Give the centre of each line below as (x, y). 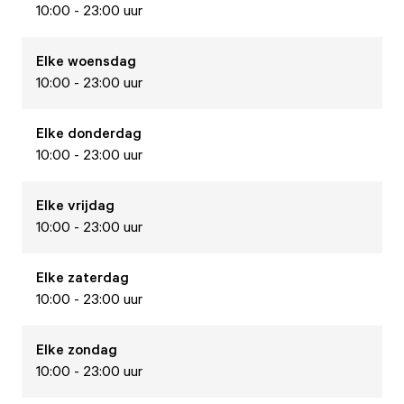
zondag (92, 349)
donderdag (105, 133)
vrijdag (91, 205)
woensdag (102, 60)
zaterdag (98, 277)
